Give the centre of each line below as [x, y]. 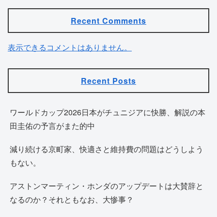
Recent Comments [108, 20]
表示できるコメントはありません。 [70, 47]
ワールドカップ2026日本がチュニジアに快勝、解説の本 [108, 112]
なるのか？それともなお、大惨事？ [72, 200]
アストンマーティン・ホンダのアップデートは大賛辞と [107, 186]
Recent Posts [108, 80]
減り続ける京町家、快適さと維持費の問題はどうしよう [107, 149]
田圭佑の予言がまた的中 [52, 126]
